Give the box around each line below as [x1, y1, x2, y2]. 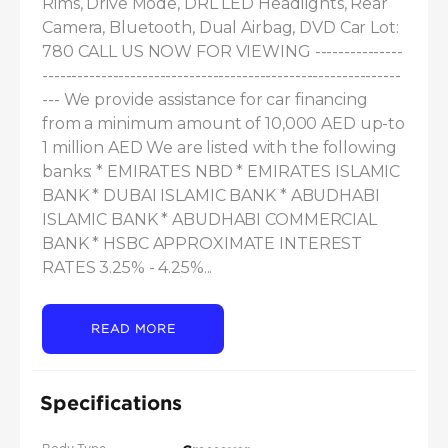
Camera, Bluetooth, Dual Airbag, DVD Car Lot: [42, 18, 399, 38]
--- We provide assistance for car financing [42, 90, 368, 110]
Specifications [40, 391, 182, 414]
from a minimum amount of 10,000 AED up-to [42, 114, 406, 134]
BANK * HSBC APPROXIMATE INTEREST [42, 234, 363, 254]
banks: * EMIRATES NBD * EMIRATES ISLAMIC [42, 162, 401, 182]
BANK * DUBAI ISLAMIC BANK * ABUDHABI [42, 186, 380, 206]
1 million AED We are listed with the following [42, 138, 397, 158]
